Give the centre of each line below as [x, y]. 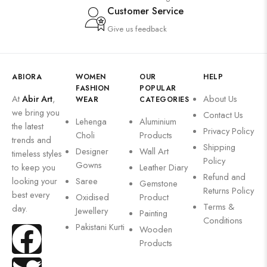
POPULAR [158, 88]
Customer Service [145, 11]
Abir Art [37, 98]
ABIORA [27, 77]
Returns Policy [229, 190]
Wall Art [154, 151]
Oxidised [92, 197]
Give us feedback [137, 29]
